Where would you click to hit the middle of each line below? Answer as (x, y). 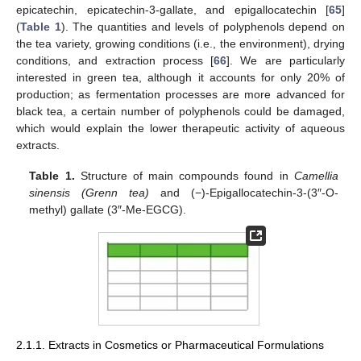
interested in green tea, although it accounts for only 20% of (180, 77)
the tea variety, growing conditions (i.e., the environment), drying (180, 43)
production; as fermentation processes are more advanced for (180, 94)
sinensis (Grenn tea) (89, 193)
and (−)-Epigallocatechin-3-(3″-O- (244, 193)
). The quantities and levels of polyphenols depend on (203, 26)
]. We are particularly (286, 60)
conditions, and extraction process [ (115, 60)
